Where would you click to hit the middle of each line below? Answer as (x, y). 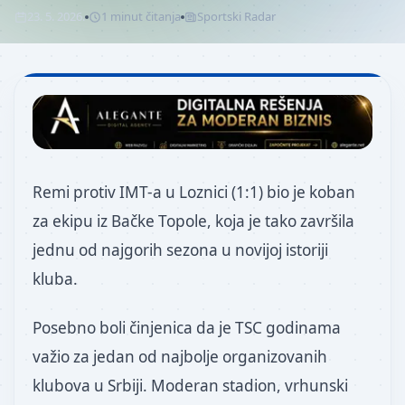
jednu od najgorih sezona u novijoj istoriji (180, 250)
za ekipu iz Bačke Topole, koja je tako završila (193, 221)
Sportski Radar (236, 16)
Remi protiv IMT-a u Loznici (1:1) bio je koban (194, 192)
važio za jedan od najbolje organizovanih (180, 357)
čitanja (162, 16)
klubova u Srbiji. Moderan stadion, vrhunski (190, 386)
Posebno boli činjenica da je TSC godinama (187, 328)
